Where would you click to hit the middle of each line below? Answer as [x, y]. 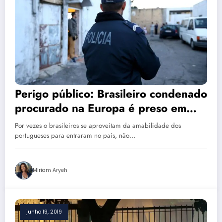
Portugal [36, 123]
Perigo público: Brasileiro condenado [111, 94]
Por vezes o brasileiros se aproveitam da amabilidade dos [98, 126]
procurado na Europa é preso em [101, 108]
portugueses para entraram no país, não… [75, 136]
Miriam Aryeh [50, 170]
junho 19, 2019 [44, 212]
